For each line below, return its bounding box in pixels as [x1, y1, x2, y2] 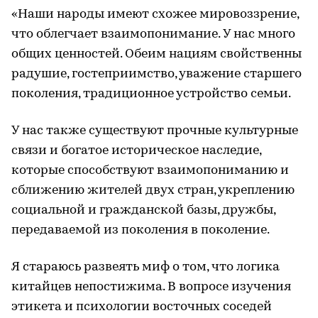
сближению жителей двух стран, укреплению [11, 184, 295, 198]
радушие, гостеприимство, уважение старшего [11, 67, 302, 82]
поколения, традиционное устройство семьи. [11, 87, 291, 102]
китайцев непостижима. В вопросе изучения [11, 280, 291, 295]
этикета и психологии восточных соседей [11, 300, 272, 314]
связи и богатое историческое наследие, [11, 144, 261, 158]
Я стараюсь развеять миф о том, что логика [11, 261, 280, 275]
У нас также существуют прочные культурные [11, 124, 298, 138]
